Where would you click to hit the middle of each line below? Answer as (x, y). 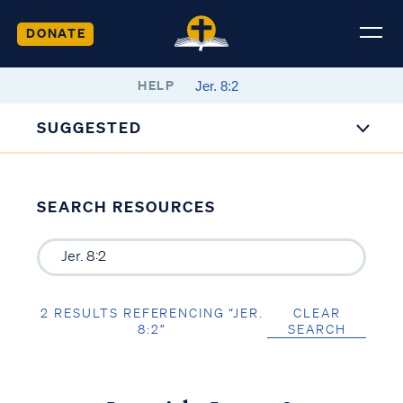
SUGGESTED (90, 127)
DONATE (56, 32)
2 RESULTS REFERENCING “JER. (152, 313)
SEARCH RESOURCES (126, 206)
